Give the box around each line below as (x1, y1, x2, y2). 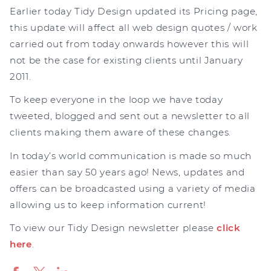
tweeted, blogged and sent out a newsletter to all (10, 110, 250, 122)
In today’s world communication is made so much (10, 149, 252, 162)
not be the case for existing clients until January (10, 54, 243, 66)
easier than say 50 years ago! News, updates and (10, 166, 245, 178)
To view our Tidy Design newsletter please (10, 221, 217, 233)
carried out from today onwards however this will (10, 38, 249, 50)
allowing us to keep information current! (10, 198, 206, 211)
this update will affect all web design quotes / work (10, 21, 258, 33)
